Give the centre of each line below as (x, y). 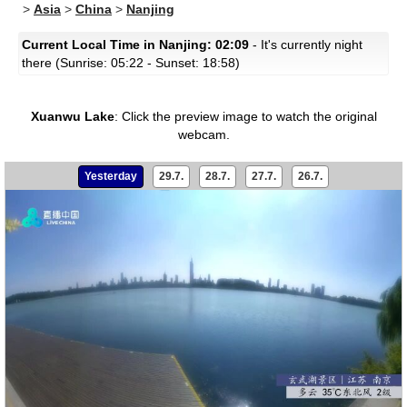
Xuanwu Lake (72, 116)
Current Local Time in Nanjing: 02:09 (135, 45)
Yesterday (111, 176)
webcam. (203, 134)
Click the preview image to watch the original (249, 116)
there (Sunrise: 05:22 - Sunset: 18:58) (131, 63)
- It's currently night (306, 45)
